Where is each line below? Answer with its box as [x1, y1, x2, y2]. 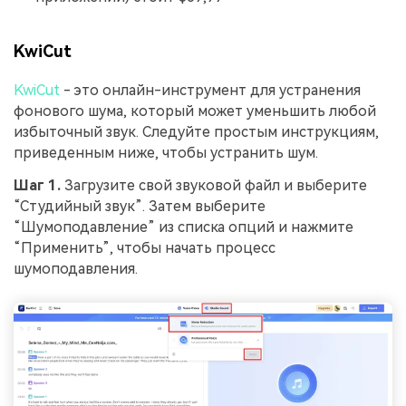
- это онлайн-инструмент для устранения [60, 82, 361, 100]
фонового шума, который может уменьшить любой [14, 102, 376, 121]
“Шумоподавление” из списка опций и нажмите [14, 218, 353, 237]
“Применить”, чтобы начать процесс [14, 239, 275, 257]
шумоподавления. [14, 260, 138, 278]
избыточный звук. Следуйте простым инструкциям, [14, 123, 379, 141]
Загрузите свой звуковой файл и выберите [61, 177, 367, 195]
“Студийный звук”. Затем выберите [14, 198, 266, 216]
